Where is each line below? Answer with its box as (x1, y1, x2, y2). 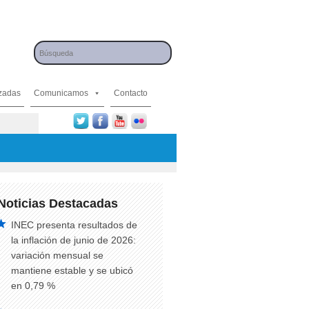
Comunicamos (34, 88, 88, 98)
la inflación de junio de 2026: (11, 235, 136, 246)
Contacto (114, 88, 148, 98)
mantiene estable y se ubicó (11, 265, 133, 276)
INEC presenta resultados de (11, 219, 137, 230)
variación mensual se (11, 250, 103, 261)
